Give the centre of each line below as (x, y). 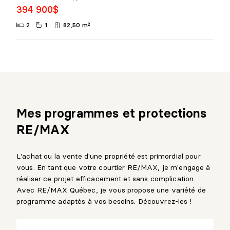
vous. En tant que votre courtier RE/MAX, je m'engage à (113, 167)
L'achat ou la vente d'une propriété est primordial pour (109, 156)
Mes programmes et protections (112, 113)
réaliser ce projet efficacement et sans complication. (106, 178)
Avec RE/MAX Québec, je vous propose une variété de (111, 190)
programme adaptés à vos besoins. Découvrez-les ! (104, 201)
